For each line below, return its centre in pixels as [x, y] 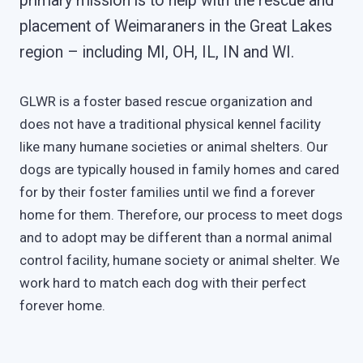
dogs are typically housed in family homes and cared [179, 169]
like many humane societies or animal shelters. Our [173, 146]
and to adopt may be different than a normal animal [175, 237]
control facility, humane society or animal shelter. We [179, 260]
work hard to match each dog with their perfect [162, 282]
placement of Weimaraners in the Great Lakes [175, 27]
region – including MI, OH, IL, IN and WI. [156, 53]
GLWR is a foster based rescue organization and [166, 101]
